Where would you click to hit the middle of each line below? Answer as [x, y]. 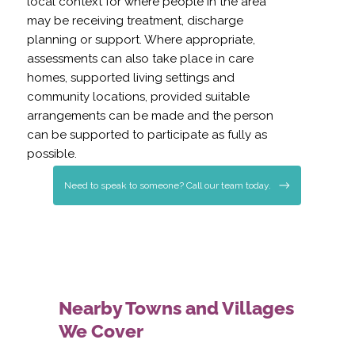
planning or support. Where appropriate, [141, 40]
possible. [52, 154]
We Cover [101, 330]
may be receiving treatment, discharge [136, 21]
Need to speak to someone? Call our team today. [167, 185]
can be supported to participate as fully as [147, 135]
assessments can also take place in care [141, 59]
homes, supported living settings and [131, 78]
